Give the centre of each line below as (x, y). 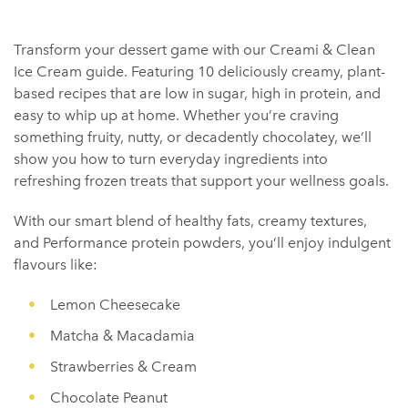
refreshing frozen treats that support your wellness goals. (201, 181)
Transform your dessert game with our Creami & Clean (194, 50)
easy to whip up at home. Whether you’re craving (176, 115)
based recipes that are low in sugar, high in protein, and (197, 93)
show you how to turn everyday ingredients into (171, 159)
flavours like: (56, 265)
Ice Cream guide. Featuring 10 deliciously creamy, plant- (199, 71)
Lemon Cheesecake (115, 305)
